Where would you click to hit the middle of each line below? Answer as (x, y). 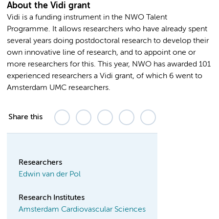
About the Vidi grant (49, 6)
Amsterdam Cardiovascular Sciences (82, 209)
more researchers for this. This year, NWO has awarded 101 (109, 64)
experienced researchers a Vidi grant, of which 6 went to (105, 76)
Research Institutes (52, 198)
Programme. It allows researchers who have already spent (107, 29)
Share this (25, 117)
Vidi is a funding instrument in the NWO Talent (87, 17)
